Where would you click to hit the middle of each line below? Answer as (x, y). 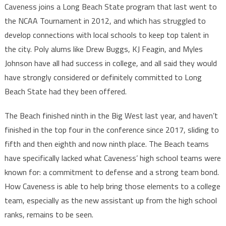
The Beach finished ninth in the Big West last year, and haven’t (111, 115)
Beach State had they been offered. (65, 91)
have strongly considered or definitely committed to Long (103, 77)
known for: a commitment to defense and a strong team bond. (111, 172)
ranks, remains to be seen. (49, 214)
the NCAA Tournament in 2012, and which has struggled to (105, 20)
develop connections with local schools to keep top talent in (106, 35)
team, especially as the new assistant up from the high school (110, 200)
